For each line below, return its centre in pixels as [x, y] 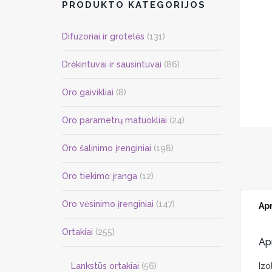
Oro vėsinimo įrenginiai [108, 204]
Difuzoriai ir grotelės [103, 36]
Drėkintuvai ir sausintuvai [112, 64]
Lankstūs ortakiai [105, 266]
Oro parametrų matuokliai [114, 120]
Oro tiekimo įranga [100, 176]
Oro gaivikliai [88, 92]
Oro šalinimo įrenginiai [107, 148]
